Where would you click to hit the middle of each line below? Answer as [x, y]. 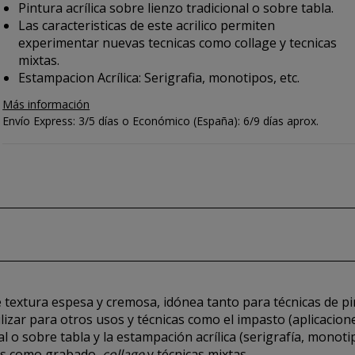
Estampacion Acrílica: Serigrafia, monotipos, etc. [159, 78]
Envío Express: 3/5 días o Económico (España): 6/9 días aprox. [161, 121]
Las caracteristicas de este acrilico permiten [147, 25]
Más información [46, 104]
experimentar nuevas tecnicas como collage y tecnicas [178, 43]
